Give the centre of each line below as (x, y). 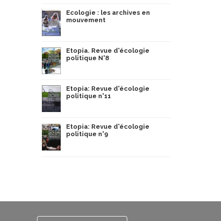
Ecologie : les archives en (108, 12)
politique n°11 (88, 96)
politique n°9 (87, 134)
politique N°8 (87, 58)
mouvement (86, 20)
